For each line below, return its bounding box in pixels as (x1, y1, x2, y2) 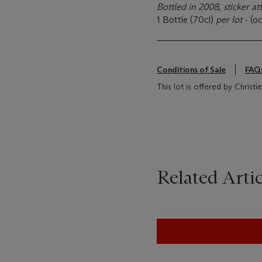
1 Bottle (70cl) (157, 14, 216, 25)
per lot (216, 14, 244, 25)
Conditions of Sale (157, 64, 226, 75)
